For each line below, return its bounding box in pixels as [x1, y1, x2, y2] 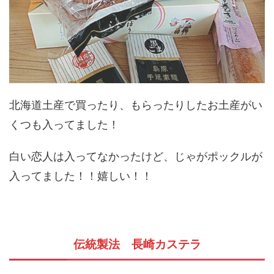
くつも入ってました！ [9, 118, 119, 131]
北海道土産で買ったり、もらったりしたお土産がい [9, 98, 262, 112]
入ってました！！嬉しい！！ [9, 169, 152, 183]
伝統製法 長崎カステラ [73, 238, 201, 251]
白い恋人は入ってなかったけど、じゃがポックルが [9, 150, 262, 163]
